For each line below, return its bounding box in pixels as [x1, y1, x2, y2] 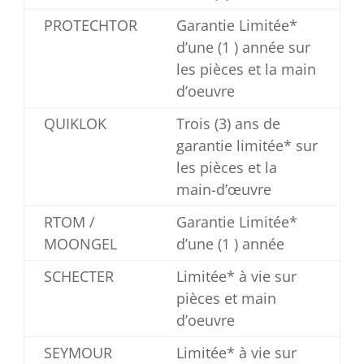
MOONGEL [43, 234, 117, 253]
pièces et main [175, 288, 276, 308]
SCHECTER [43, 266, 114, 286]
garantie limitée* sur [175, 136, 318, 155]
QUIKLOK [43, 114, 106, 133]
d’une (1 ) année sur [175, 37, 310, 57]
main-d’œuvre [175, 180, 271, 199]
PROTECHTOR [43, 15, 137, 35]
